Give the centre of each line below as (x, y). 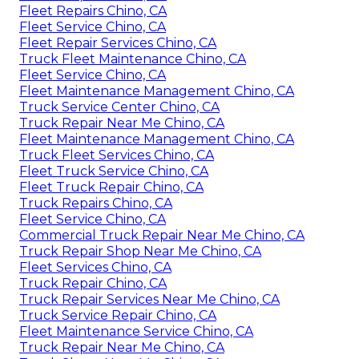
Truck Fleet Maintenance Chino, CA (133, 59)
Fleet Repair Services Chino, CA (118, 43)
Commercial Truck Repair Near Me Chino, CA (162, 236)
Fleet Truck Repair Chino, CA (111, 188)
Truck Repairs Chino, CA (96, 204)
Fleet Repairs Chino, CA (93, 11)
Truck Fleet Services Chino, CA (117, 155)
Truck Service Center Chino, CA (119, 107)
